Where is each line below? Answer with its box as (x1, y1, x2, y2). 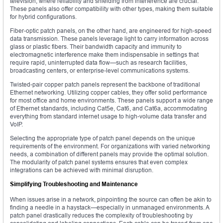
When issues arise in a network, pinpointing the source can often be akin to (10, 196, 212, 204)
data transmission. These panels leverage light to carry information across (10, 35, 209, 43)
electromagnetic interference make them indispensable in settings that (10, 51, 199, 59)
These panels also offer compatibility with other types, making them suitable (10, 5, 213, 13)
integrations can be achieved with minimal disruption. (10, 166, 153, 174)
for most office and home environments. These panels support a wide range (10, 97, 213, 105)
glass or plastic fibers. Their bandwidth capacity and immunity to (10, 43, 182, 51)
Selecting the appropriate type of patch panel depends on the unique (10, 134, 195, 142)
